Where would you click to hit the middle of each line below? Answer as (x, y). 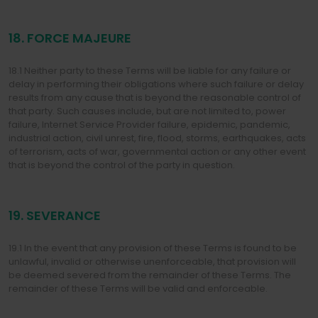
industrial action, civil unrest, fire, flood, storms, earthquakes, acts (157, 138)
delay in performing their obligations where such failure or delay (156, 84)
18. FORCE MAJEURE (70, 38)
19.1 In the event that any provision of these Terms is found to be (153, 248)
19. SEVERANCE (55, 215)
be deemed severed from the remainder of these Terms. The (150, 275)
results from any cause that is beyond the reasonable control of (155, 98)
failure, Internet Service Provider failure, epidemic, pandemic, (149, 125)
